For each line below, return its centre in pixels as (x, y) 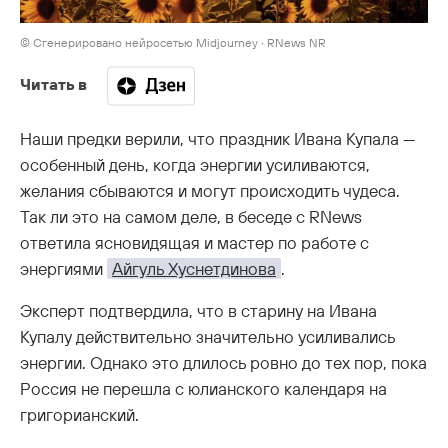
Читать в (55, 83)
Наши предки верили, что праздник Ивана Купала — (217, 138)
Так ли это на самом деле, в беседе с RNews (191, 216)
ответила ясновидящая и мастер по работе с (194, 242)
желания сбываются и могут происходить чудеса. (210, 190)
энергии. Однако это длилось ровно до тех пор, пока (223, 362)
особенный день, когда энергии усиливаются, (195, 164)
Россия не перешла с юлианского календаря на (203, 388)
